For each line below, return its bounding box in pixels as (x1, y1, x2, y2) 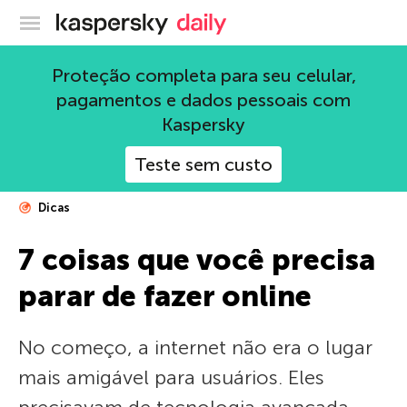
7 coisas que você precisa (18, 243, 375, 277)
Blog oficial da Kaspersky (168, 11, 330, 29)
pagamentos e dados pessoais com (56, 89, 351, 111)
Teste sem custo (134, 154, 273, 175)
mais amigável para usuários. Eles (18, 365, 324, 390)
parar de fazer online (18, 279, 312, 313)
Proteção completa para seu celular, (51, 65, 356, 86)
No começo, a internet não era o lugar (18, 335, 372, 360)
